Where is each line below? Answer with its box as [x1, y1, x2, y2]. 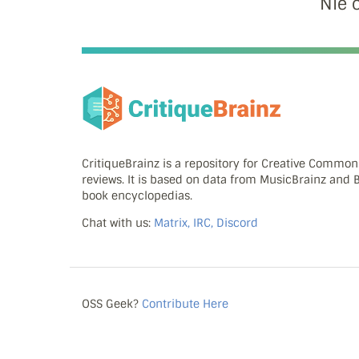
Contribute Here [142, 296, 228, 311]
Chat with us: [82, 216, 154, 231]
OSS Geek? [82, 296, 142, 311]
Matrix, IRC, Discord [154, 216, 258, 231]
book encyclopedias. [82, 188, 192, 204]
